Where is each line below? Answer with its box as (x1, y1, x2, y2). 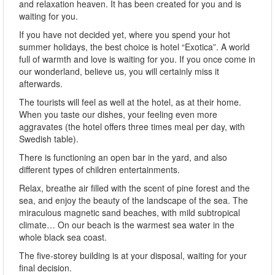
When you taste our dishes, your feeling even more (19, 107, 217, 120)
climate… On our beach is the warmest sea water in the (19, 218, 234, 231)
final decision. (19, 261, 72, 274)
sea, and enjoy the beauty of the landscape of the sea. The (19, 193, 248, 206)
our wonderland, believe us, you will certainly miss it (19, 64, 219, 77)
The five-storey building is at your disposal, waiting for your (19, 249, 247, 261)
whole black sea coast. (19, 230, 107, 243)
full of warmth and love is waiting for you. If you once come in (19, 52, 255, 65)
